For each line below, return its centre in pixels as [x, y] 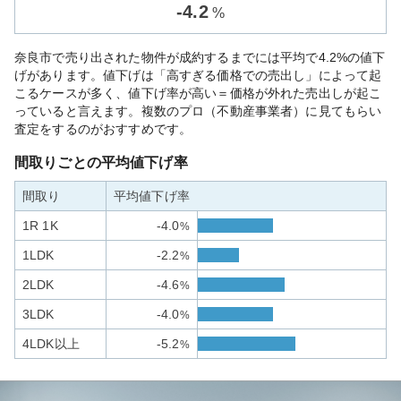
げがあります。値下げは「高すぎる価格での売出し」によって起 [198, 75]
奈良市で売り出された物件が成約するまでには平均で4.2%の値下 [200, 57]
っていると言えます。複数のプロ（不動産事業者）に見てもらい [198, 111]
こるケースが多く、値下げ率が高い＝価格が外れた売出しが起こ [198, 93]
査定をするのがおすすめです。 [103, 129]
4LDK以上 [51, 344]
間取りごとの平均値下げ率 [101, 162]
